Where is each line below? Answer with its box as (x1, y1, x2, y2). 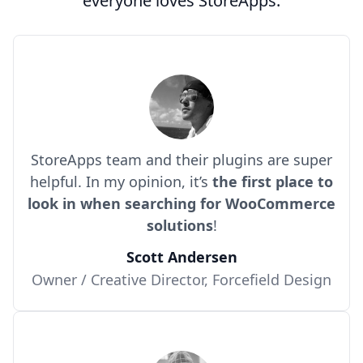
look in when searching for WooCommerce (28, 193, 335, 213)
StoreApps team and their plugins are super (31, 149, 332, 169)
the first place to (212, 171, 333, 191)
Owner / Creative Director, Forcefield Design (32, 269, 331, 289)
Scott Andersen (126, 246, 237, 267)
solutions (146, 215, 213, 235)
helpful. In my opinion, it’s (30, 171, 212, 191)
